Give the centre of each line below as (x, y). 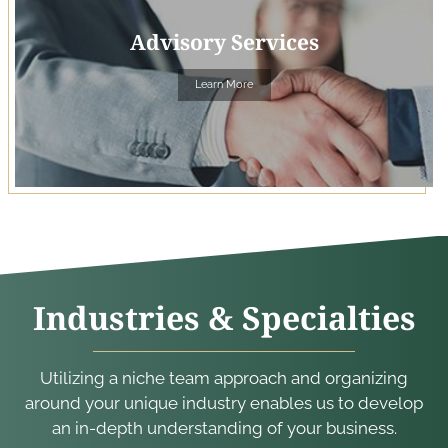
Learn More (224, 83)
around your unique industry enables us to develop (224, 402)
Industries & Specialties (224, 317)
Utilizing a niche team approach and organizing (224, 377)
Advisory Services (224, 42)
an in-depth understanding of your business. (224, 427)
